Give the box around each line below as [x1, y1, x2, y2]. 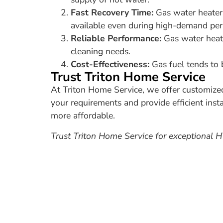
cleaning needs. [71, 45, 130, 58]
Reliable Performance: [71, 32, 161, 45]
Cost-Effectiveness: [71, 58, 149, 71]
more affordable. [51, 110, 115, 122]
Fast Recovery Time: [71, 6, 153, 19]
